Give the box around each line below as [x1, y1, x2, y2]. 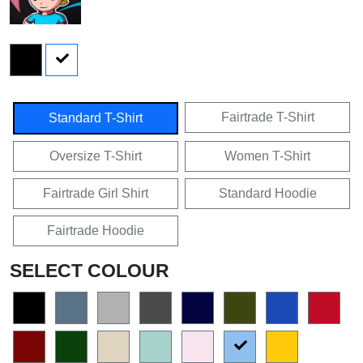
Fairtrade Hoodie [47, 223, 144, 237]
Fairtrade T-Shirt [220, 109, 314, 124]
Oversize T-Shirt [49, 148, 142, 163]
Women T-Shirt [224, 148, 310, 163]
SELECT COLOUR [10, 259, 169, 281]
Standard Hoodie [218, 186, 317, 200]
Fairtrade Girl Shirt [43, 186, 148, 200]
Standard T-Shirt [49, 110, 143, 125]
